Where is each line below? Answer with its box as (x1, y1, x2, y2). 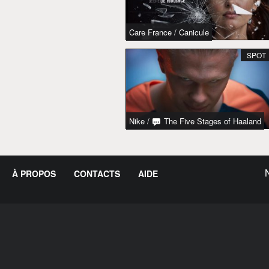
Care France (129, 26, 172, 38)
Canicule (179, 26, 209, 38)
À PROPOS (12, 168, 56, 180)
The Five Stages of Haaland (162, 115, 261, 127)
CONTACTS (74, 168, 120, 180)
